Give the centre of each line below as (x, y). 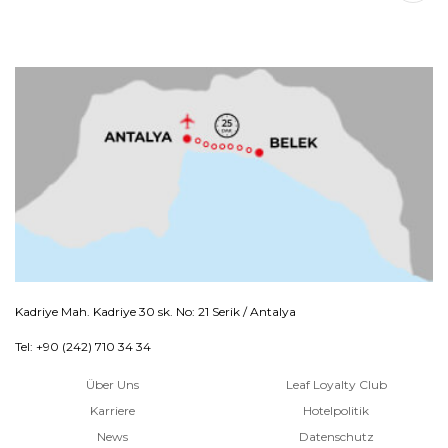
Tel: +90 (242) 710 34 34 (83, 346)
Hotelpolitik (336, 410)
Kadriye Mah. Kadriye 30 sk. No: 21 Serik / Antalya (155, 311)
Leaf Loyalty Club (336, 384)
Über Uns (112, 384)
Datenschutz (336, 436)
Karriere (112, 410)
